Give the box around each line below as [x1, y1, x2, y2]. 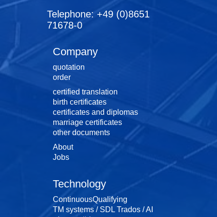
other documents [53, 128, 110, 137]
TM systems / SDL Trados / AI [53, 205, 153, 214]
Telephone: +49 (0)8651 [47, 9, 150, 20]
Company [53, 46, 98, 58]
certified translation [53, 88, 118, 96]
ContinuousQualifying [53, 195, 127, 204]
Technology [53, 178, 106, 190]
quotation [53, 63, 85, 72]
